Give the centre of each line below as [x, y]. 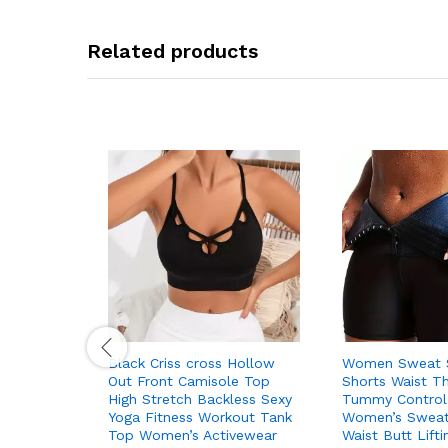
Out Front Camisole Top [189, 380]
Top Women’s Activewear [192, 434]
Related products [172, 50]
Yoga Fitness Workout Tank [200, 416]
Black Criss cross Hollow [191, 362]
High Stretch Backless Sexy [200, 398]
